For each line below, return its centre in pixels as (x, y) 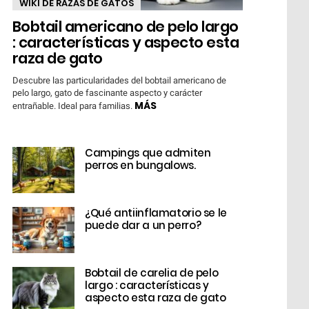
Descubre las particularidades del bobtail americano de (119, 80)
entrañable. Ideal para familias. (73, 106)
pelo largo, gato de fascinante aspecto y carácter (107, 92)
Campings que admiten (148, 152)
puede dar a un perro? (143, 225)
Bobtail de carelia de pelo (152, 272)
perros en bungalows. (140, 165)
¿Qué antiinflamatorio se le (156, 212)
